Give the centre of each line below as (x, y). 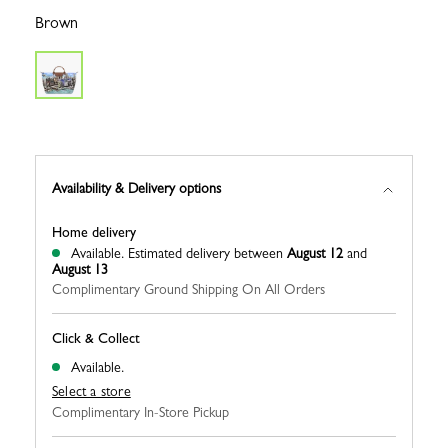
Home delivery (94, 232)
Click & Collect (96, 338)
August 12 (315, 253)
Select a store (91, 391)
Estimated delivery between (207, 253)
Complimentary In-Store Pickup (140, 412)
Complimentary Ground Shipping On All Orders (188, 289)
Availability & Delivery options (136, 187)
